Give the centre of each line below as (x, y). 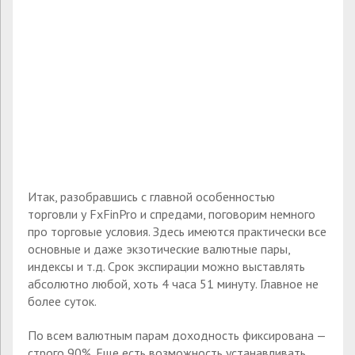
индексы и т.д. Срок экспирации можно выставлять (166, 267)
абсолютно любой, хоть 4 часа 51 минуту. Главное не (173, 284)
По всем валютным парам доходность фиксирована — (177, 336)
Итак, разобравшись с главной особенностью (151, 197)
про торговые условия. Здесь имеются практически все (177, 232)
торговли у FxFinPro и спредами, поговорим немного (172, 214)
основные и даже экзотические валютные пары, (159, 249)
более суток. (62, 302)
